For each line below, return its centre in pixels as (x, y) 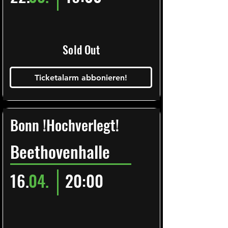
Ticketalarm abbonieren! (81, 77)
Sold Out (81, 49)
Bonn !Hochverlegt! (65, 124)
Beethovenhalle (60, 151)
